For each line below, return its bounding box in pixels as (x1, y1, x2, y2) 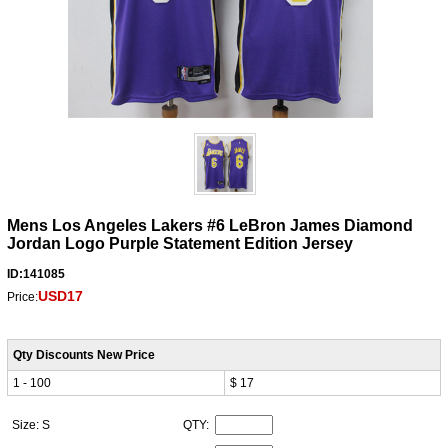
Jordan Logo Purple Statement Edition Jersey (6, 234, 353, 252)
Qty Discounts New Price (12, 347, 155, 362)
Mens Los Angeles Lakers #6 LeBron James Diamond (6, 216, 413, 234)
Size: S (11, 417, 53, 432)
